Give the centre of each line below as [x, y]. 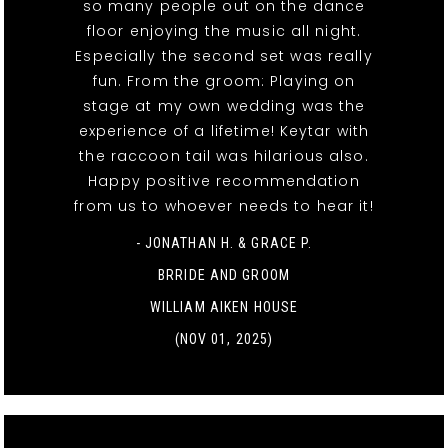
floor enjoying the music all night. [224, 31]
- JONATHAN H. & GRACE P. [224, 243]
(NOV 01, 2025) [224, 339]
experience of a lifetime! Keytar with [224, 131]
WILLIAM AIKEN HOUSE [224, 307]
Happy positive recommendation [224, 181]
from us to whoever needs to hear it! [224, 206]
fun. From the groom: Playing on [224, 81]
